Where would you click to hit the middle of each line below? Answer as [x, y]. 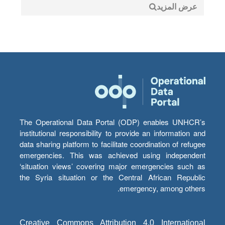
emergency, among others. [162, 188]
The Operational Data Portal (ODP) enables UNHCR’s [113, 122]
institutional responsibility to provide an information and [113, 133]
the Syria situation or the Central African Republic [113, 177]
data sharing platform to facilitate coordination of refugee [113, 144]
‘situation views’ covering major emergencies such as [113, 166]
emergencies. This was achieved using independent [113, 155]
